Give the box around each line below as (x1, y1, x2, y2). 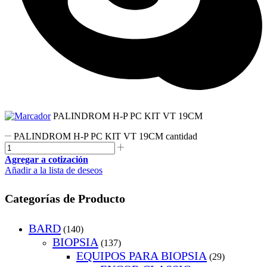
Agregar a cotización (5, 154, 88, 164)
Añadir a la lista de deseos (5, 164, 103, 175)
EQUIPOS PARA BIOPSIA (76, 249, 207, 263)
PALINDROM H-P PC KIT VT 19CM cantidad (14, 131, 198, 141)
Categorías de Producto (5, 191, 125, 205)
